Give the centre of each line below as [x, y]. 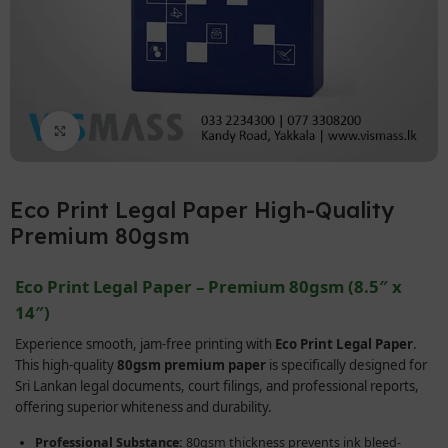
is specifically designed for [347, 364]
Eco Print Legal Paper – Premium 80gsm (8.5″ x [209, 286]
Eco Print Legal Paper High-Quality [202, 209]
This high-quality [66, 364]
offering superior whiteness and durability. [144, 406]
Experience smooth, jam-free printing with [145, 343]
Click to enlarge [130, 130]
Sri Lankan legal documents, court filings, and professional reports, [217, 385]
